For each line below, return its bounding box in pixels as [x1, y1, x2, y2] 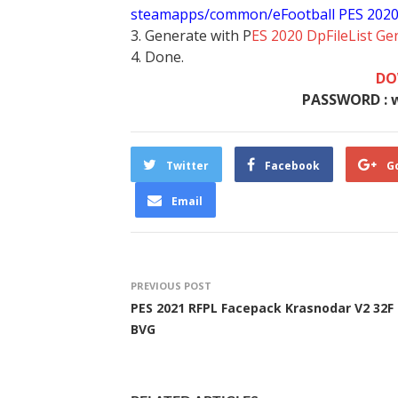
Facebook [265, 158, 320, 173]
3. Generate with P [131, 26, 251, 45]
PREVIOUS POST [131, 279, 211, 292]
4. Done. [131, 47, 184, 67]
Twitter [166, 158, 209, 173]
